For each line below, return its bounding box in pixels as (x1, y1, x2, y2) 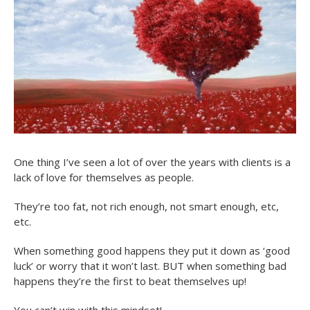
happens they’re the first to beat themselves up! (14, 273, 246, 288)
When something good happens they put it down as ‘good (14, 243, 290, 257)
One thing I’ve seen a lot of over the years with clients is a (14, 154, 291, 169)
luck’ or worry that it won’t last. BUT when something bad (14, 258, 286, 273)
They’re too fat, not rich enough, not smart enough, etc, (14, 199, 279, 213)
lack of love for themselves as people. (14, 170, 194, 184)
